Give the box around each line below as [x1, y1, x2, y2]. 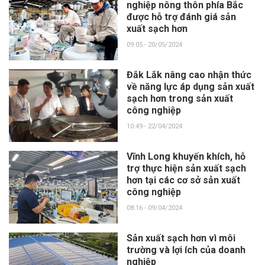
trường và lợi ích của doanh [126, 244, 245, 256]
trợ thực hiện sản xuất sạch [126, 163, 246, 174]
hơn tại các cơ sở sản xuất [126, 174, 240, 186]
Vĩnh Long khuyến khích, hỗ [126, 151, 245, 163]
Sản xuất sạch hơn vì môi [126, 232, 235, 244]
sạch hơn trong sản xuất [126, 93, 233, 105]
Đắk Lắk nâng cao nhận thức [126, 69, 251, 81]
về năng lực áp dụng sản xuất [126, 81, 254, 93]
